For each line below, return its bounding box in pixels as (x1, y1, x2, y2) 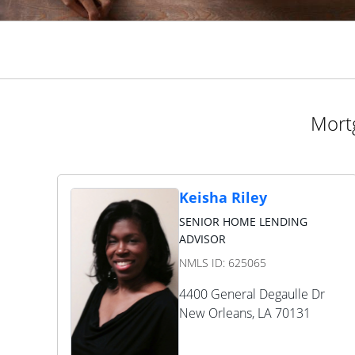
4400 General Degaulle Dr (178, 285, 325, 303)
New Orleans (178, 304, 252, 322)
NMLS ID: (178, 255, 228, 270)
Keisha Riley (178, 188, 267, 207)
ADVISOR (178, 231, 226, 246)
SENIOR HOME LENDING (178, 214, 307, 229)
